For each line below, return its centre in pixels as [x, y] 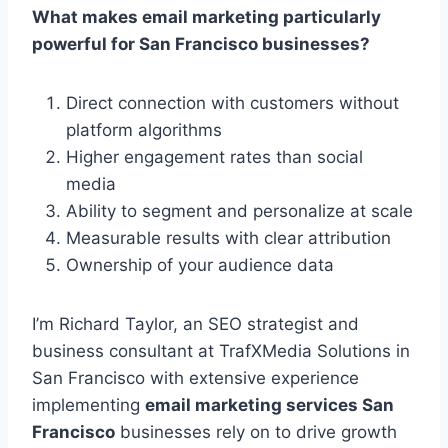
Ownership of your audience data [200, 265]
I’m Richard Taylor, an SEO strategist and [195, 324]
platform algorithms [144, 130]
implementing [88, 405]
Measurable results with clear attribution [228, 238]
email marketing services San [269, 405]
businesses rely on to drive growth [256, 432]
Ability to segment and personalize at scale [239, 211]
